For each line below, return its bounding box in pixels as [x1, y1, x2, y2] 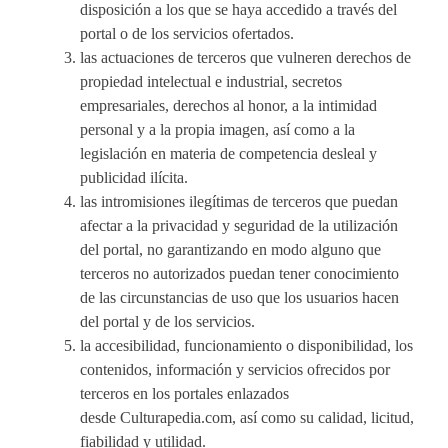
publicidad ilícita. [80, 168, 188, 186]
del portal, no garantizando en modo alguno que [80, 240, 381, 258]
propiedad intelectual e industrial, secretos [80, 72, 342, 90]
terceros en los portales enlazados [80, 384, 289, 402]
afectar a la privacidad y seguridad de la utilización [80, 216, 398, 234]
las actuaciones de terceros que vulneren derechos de [80, 48, 411, 66]
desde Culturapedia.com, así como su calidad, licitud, [80, 408, 414, 426]
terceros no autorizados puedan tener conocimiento [80, 264, 399, 282]
